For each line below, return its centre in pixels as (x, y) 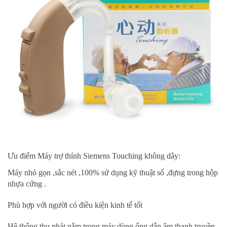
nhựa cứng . (27, 184)
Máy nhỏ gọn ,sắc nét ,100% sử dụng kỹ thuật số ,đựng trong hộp (113, 173)
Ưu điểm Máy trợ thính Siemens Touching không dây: (94, 156)
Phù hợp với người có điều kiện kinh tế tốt (75, 205)
